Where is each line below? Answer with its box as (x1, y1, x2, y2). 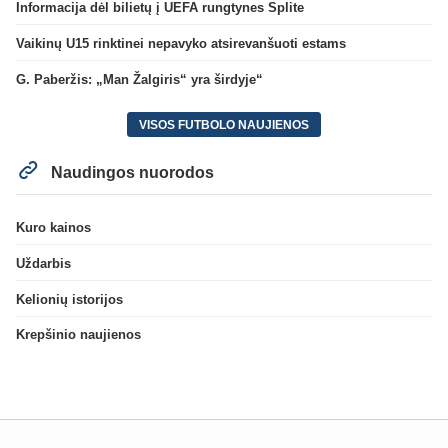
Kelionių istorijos (16, 291, 123, 307)
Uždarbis (16, 255, 71, 271)
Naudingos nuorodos (47, 164, 215, 182)
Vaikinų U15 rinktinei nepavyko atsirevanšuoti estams (16, 36, 346, 52)
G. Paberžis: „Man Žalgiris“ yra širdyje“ (16, 71, 263, 87)
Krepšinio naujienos (16, 327, 141, 343)
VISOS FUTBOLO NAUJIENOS (139, 117, 309, 132)
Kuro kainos (16, 220, 91, 236)
